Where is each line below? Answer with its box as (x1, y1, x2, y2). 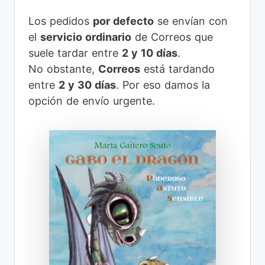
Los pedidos (28, 15, 93, 28)
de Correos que (131, 31, 213, 44)
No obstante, (28, 63, 98, 76)
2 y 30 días (58, 79, 116, 92)
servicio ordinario (40, 31, 131, 44)
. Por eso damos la (115, 79, 210, 92)
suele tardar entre (28, 47, 122, 60)
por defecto (92, 15, 154, 28)
